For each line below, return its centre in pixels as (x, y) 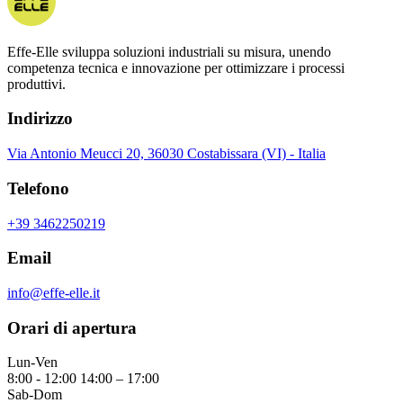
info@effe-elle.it (54, 293)
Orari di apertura (72, 327)
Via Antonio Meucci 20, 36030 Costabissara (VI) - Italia (166, 154)
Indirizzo (40, 119)
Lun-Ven (32, 363)
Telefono (38, 188)
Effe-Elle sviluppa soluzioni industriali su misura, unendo (169, 51)
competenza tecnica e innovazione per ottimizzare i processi (176, 67)
